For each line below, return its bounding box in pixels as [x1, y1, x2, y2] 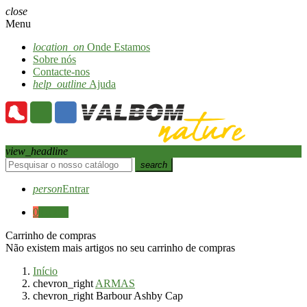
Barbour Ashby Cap [96, 290, 183, 302]
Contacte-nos [33, 66, 90, 77]
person [33, 183, 62, 195]
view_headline [5, 145, 68, 157]
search [140, 160, 167, 170]
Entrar [62, 183, 89, 195]
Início [33, 265, 58, 277]
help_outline [33, 78, 86, 90]
